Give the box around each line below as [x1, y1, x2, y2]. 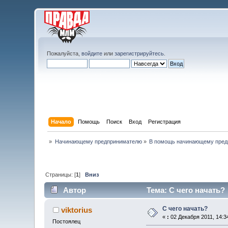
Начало [50, 118, 71, 125]
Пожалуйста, [47, 50, 82, 56]
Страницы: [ [45, 171, 76, 178]
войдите [81, 50, 103, 56]
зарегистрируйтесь [115, 50, 164, 56]
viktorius [61, 206, 92, 215]
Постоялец [52, 218, 81, 225]
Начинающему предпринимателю [54, 138, 142, 145]
